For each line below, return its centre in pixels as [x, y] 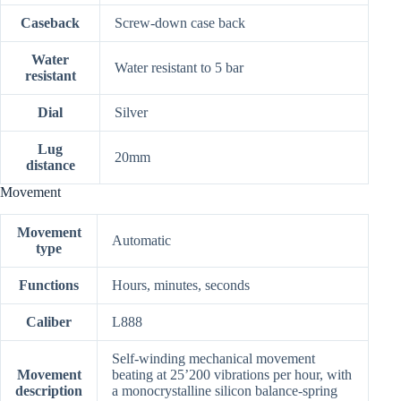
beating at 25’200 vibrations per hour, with [232, 374]
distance [50, 165]
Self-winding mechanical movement [213, 358]
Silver [131, 112]
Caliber [49, 321]
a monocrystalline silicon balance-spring [225, 390]
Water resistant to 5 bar [179, 67]
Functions [49, 285]
